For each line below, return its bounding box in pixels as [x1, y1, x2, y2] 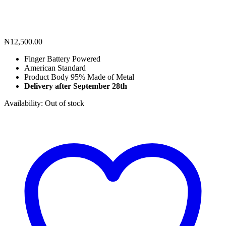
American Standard [24, 63, 86, 72]
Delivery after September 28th [24, 81, 129, 90]
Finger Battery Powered [24, 54, 100, 63]
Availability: [4, 98, 45, 107]
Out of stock [45, 98, 84, 107]
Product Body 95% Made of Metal [24, 72, 134, 81]
